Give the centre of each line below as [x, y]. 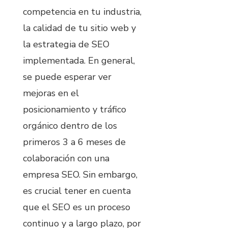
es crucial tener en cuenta [77, 191]
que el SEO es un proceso [77, 207]
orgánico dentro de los [70, 125]
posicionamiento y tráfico [75, 109]
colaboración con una [66, 158]
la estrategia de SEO [66, 44]
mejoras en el [51, 93]
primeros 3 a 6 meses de [74, 142]
